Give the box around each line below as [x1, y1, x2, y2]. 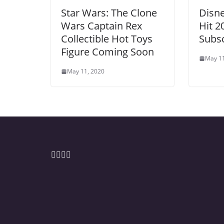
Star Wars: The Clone [61, 6, 157, 20]
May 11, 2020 [67, 67, 104, 76]
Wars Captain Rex [61, 19, 142, 33]
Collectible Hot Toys [61, 32, 152, 46]
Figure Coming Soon [61, 45, 154, 59]
